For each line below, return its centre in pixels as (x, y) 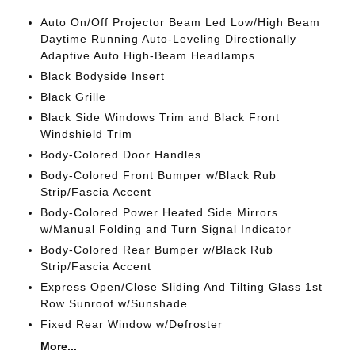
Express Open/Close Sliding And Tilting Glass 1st (181, 287)
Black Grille (73, 97)
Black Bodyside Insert (102, 76)
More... (58, 346)
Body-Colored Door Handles (120, 155)
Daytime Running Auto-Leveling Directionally (168, 39)
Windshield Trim (86, 134)
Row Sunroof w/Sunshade (114, 303)
